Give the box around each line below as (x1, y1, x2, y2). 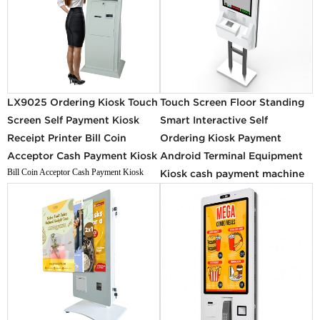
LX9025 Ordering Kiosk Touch (7, 96, 159, 108)
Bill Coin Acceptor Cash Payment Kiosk (7, 166, 144, 177)
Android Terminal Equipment (160, 149, 303, 161)
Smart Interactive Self (160, 114, 268, 126)
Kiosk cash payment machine (160, 167, 304, 179)
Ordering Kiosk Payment (160, 131, 281, 144)
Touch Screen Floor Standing (160, 96, 304, 108)
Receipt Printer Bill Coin (7, 131, 127, 144)
